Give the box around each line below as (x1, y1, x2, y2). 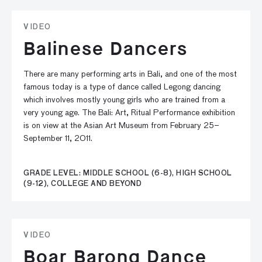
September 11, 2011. (23, 135, 92, 143)
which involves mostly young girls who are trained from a (23, 96, 225, 104)
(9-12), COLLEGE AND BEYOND (23, 181, 142, 188)
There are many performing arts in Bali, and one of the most (23, 70, 237, 78)
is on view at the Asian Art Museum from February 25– (23, 122, 219, 130)
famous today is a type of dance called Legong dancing (23, 83, 220, 91)
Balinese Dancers (23, 36, 188, 61)
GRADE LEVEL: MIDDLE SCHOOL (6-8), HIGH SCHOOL (23, 170, 232, 177)
